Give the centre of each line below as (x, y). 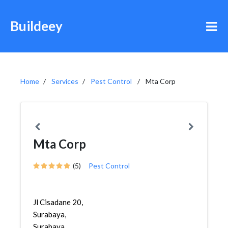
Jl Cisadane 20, (58, 202)
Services (65, 81)
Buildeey (36, 26)
